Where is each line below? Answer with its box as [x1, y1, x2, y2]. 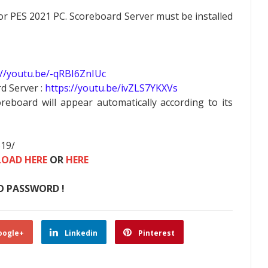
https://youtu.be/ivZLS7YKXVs [45, 81, 178, 95]
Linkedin [65, 228, 98, 238]
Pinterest [138, 228, 175, 238]
